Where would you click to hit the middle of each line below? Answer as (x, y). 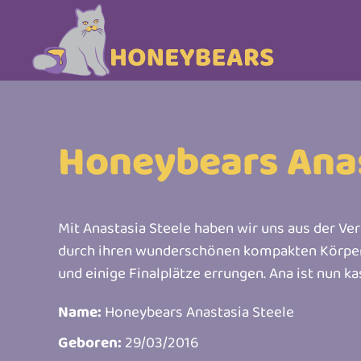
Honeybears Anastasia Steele (198, 311)
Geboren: (90, 342)
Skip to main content (104, 47)
